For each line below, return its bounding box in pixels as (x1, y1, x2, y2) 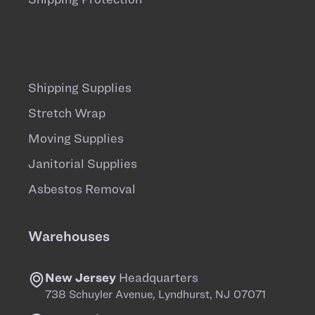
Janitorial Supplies (28, 156, 137, 172)
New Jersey (45, 270, 116, 285)
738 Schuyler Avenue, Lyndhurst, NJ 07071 (45, 288, 266, 301)
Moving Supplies (28, 131, 124, 146)
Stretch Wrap (28, 105, 105, 121)
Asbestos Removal (28, 181, 136, 197)
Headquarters (116, 270, 198, 285)
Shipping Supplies (28, 80, 131, 96)
